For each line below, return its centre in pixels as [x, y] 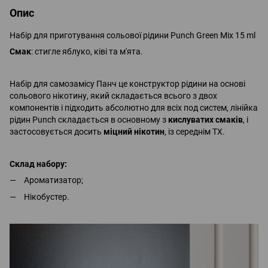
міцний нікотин [134, 131]
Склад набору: [38, 164]
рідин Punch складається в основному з [89, 119]
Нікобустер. [47, 197]
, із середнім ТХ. [195, 131]
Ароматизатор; [54, 180]
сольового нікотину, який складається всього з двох [113, 95]
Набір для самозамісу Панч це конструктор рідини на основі [127, 83]
